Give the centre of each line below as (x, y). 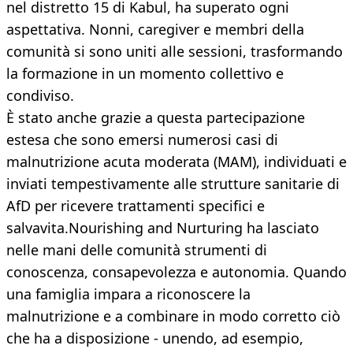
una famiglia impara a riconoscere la (128, 294)
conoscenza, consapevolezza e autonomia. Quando (176, 272)
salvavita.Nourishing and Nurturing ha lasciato (163, 228)
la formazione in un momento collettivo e (145, 74)
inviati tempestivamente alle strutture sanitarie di (173, 184)
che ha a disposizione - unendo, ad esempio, (155, 338)
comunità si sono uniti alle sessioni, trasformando (175, 52)
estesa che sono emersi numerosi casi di (142, 140)
